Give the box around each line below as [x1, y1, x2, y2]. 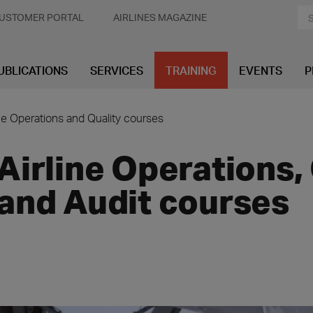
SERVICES [90, 63, 143, 78]
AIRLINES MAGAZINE [113, 11, 207, 23]
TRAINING [166, 63, 217, 78]
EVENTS [239, 63, 282, 78]
